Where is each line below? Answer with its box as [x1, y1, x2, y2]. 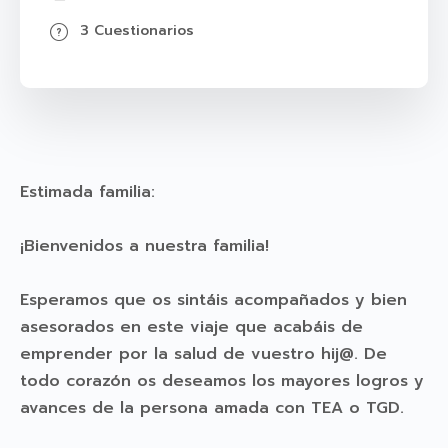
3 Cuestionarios [80, 19, 194, 41]
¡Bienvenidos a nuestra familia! [20, 233, 269, 258]
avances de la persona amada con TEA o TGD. [20, 395, 404, 420]
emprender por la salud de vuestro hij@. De [20, 341, 387, 366]
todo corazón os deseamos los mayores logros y [20, 368, 424, 393]
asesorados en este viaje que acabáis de [20, 314, 363, 339]
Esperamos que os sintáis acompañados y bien [20, 287, 407, 312]
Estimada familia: [20, 179, 155, 204]
